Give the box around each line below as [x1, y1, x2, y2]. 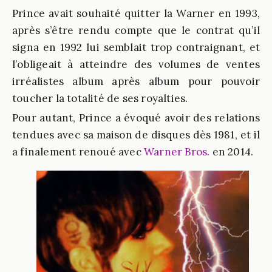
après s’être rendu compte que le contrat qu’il [12, 24, 260, 37]
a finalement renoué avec [12, 145, 144, 158]
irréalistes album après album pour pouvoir [12, 75, 260, 88]
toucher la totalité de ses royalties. [12, 92, 188, 105]
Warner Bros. [144, 145, 210, 158]
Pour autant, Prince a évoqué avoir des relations [12, 111, 260, 124]
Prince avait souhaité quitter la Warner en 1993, [12, 7, 260, 20]
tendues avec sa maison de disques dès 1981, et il [12, 128, 260, 141]
